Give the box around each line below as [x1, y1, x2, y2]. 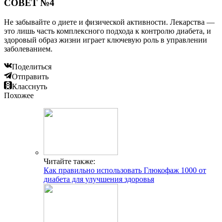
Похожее [4, 91, 34, 100]
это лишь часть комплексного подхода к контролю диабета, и [4, 26, 211, 35]
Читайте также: [44, 157, 95, 166]
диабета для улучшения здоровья [44, 174, 154, 183]
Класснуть [12, 82, 47, 91]
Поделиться [12, 62, 52, 71]
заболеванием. [4, 44, 53, 53]
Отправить [12, 72, 49, 81]
